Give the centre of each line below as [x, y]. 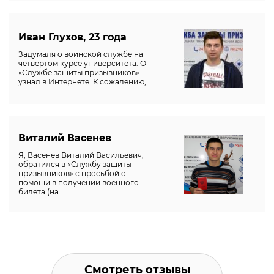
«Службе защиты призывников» [79, 72]
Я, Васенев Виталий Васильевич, [81, 155]
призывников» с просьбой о [72, 174]
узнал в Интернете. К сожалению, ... [86, 81]
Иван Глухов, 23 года [72, 37]
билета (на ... [42, 192]
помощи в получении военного [79, 183]
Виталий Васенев [65, 138]
